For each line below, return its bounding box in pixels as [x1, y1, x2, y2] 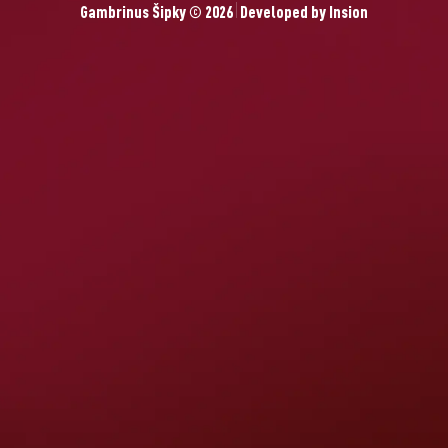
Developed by [237, 6, 329, 22]
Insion [329, 6, 368, 22]
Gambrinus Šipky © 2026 [80, 6, 236, 22]
